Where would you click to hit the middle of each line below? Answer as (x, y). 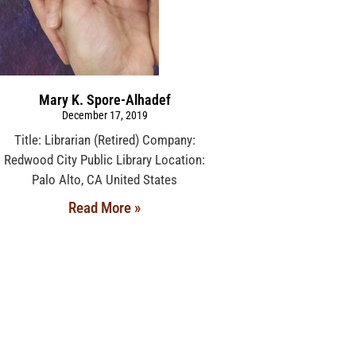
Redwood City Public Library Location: (105, 160)
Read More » (105, 208)
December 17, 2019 (104, 116)
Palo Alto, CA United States (105, 180)
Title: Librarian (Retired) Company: (104, 140)
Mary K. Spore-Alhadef (104, 100)
